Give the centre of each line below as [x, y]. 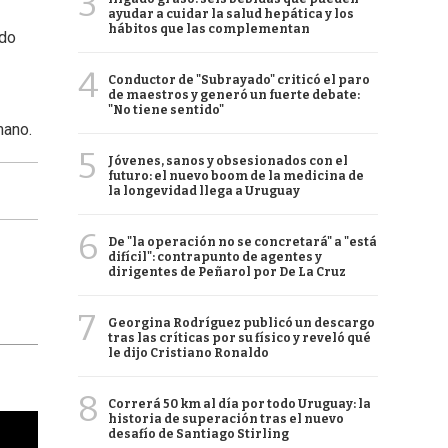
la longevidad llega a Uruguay [204, 191]
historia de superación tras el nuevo [226, 419]
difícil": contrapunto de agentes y [215, 257]
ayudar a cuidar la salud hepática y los [231, 14]
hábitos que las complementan [209, 29]
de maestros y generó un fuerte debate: [234, 95]
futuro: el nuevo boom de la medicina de [236, 176]
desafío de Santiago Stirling [198, 434]
